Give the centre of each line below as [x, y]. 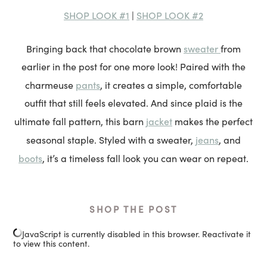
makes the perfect [212, 121]
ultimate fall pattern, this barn [80, 121]
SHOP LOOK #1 [97, 15]
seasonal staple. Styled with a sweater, [111, 139]
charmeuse [50, 85]
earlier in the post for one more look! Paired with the [133, 66]
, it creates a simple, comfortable [171, 85]
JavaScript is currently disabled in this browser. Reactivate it [137, 234]
